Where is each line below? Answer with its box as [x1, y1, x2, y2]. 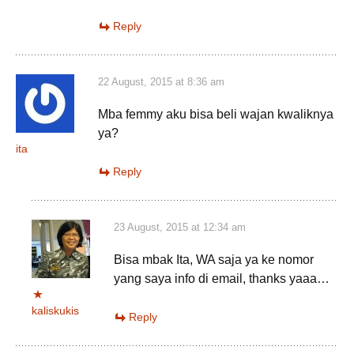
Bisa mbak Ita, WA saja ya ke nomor [114, 253, 314, 266]
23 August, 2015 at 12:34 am [114, 221, 246, 233]
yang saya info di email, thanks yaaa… [114, 272, 330, 285]
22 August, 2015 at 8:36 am [98, 76, 224, 88]
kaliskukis [32, 304, 79, 317]
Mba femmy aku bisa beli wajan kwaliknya [98, 107, 333, 121]
